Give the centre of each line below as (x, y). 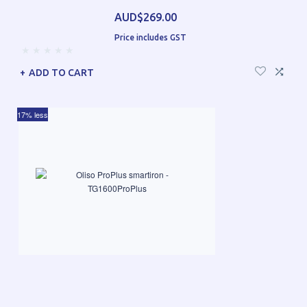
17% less (33, 115)
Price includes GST (150, 38)
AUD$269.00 (145, 17)
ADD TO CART (61, 73)
